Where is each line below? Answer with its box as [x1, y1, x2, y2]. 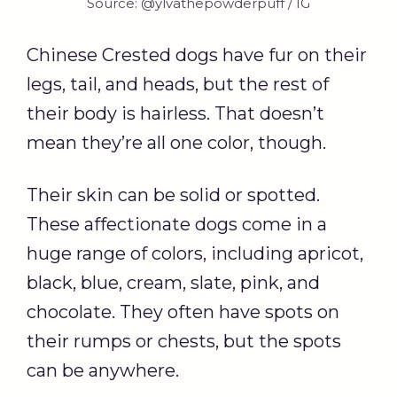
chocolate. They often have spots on [27, 301, 339, 323]
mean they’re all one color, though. [27, 132, 331, 154]
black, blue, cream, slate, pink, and [27, 272, 320, 294]
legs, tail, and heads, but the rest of [27, 74, 329, 96]
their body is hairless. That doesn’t [27, 103, 324, 125]
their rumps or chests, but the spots [27, 331, 341, 353]
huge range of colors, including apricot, [27, 243, 363, 265]
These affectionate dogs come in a [27, 214, 327, 236]
